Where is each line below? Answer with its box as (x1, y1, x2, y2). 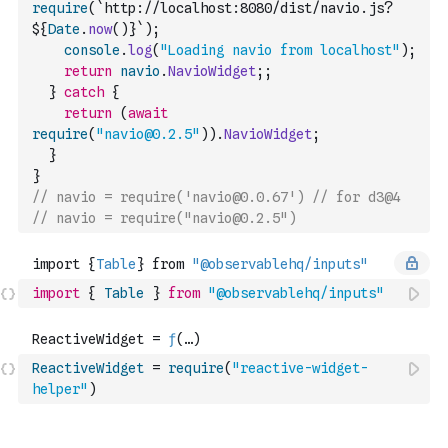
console (64, 42, 120, 58)
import (32, 285, 80, 301)
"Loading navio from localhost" (160, 42, 400, 58)
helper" (32, 381, 88, 397)
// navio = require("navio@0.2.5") (32, 210, 296, 226)
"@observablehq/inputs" (208, 285, 384, 301)
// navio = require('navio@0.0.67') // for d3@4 (32, 189, 400, 205)
